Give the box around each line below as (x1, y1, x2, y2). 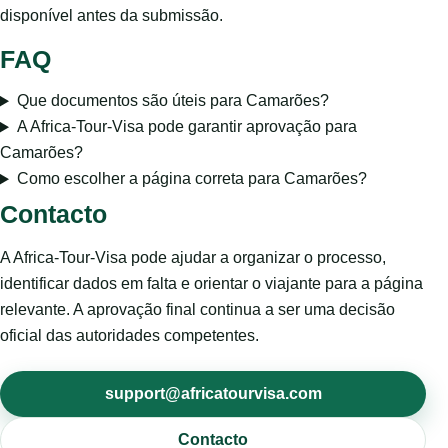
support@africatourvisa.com (104, 385, 322, 403)
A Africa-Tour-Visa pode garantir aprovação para (16, 118, 357, 136)
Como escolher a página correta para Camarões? (16, 170, 367, 188)
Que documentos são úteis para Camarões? (16, 92, 329, 110)
